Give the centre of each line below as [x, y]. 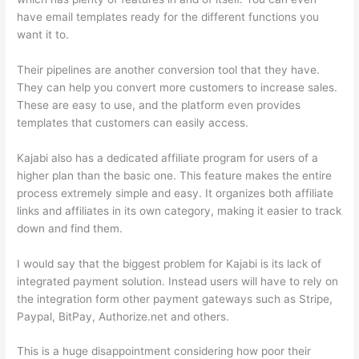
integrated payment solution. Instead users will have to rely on [178, 281]
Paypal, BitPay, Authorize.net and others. [123, 316]
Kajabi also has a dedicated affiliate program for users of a [168, 157]
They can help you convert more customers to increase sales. [177, 87]
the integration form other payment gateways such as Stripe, [175, 298]
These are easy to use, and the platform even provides [159, 105]
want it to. [43, 34]
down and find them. [70, 228]
